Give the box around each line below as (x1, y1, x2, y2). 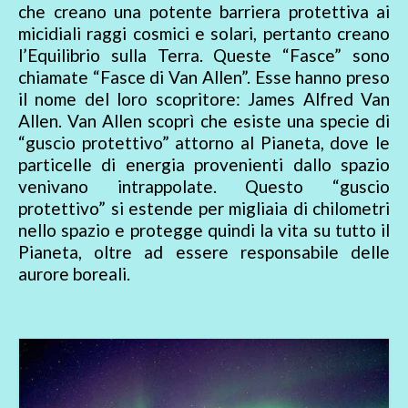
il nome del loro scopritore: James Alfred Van (18, 88, 390, 110)
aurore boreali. (18, 263, 130, 285)
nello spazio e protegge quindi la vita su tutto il (18, 219, 390, 241)
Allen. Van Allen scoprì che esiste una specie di (18, 110, 390, 132)
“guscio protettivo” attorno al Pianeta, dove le (18, 132, 390, 154)
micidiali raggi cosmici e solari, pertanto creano (18, 23, 390, 45)
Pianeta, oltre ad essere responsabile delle (18, 241, 390, 263)
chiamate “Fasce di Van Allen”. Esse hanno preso (18, 66, 390, 88)
